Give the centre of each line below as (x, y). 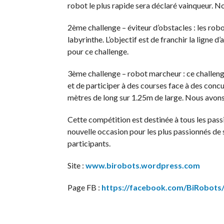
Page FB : (84, 187)
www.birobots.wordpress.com (142, 165)
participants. (89, 143)
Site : (76, 165)
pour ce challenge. (98, 51)
